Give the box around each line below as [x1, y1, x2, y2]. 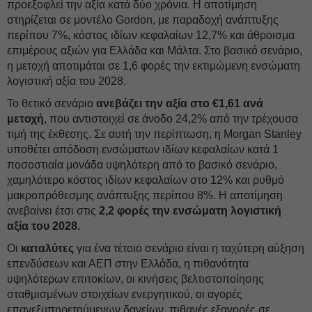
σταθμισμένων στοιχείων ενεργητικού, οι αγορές [7, 288, 242, 300]
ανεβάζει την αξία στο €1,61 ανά [96, 97, 263, 109]
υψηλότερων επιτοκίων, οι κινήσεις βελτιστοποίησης [7, 273, 264, 285]
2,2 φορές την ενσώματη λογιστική [99, 205, 281, 217]
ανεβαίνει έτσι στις [7, 205, 99, 217]
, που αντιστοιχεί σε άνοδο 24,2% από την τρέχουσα [44, 113, 298, 125]
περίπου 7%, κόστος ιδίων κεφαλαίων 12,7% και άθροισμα [7, 29, 295, 41]
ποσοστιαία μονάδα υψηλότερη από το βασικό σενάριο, [7, 159, 277, 171]
